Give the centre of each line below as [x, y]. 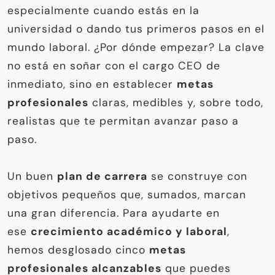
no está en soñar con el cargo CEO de [114, 66]
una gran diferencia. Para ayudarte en [114, 213]
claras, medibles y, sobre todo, [176, 103]
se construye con [197, 176]
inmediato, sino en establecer [92, 84]
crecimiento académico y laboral [129, 232]
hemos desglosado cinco [78, 250]
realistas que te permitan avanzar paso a [123, 121]
